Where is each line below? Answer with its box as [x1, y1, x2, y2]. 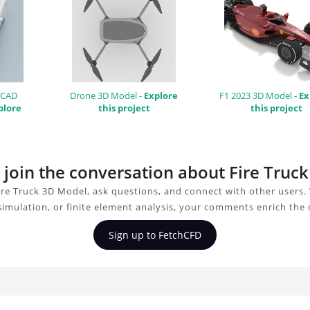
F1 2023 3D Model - [219, 89, 299, 102]
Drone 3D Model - [70, 89, 144, 102]
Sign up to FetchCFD [109, 228, 201, 241]
